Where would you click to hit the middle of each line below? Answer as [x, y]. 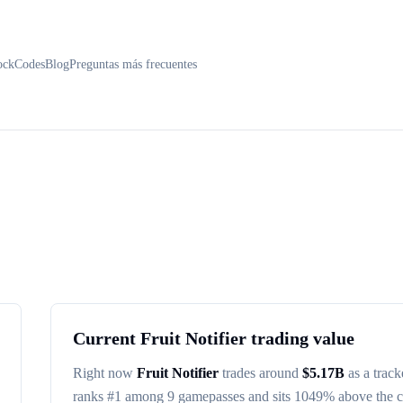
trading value [300, 338]
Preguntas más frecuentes [134, 64]
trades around [259, 373]
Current [107, 338]
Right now [105, 373]
